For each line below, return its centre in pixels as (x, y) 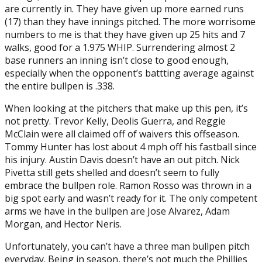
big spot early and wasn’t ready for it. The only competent (131, 198)
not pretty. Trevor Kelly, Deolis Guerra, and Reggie (115, 121)
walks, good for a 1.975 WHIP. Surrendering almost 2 (120, 47)
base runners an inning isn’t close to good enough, (117, 60)
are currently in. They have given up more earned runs (124, 8)
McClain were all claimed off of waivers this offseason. (122, 134)
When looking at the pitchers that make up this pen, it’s (126, 108)
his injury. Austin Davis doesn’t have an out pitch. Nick (122, 159)
